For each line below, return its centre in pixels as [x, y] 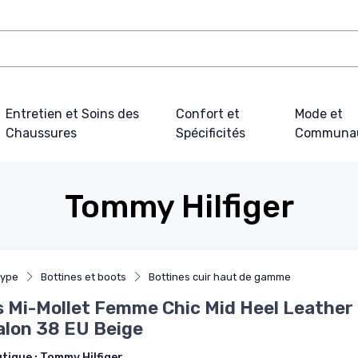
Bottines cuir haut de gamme [220, 276]
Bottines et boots [84, 276]
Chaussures [41, 133]
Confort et [207, 113]
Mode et [318, 113]
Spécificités [210, 133]
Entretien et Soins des [72, 113]
